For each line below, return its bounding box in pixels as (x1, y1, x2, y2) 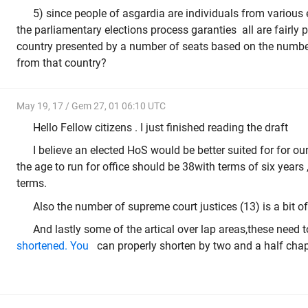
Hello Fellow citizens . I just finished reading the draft (33, 120, 291, 134)
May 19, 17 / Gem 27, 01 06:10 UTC (16, 100, 166, 112)
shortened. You (16, 239, 89, 253)
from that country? (16, 56, 107, 69)
